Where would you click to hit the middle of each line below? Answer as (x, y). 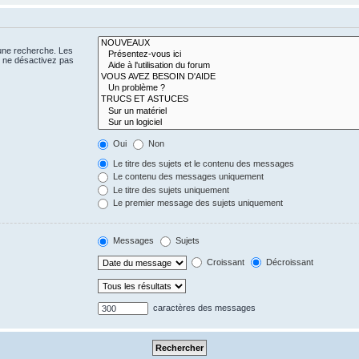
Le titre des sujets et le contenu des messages (203, 163)
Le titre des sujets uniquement (170, 190)
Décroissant (289, 262)
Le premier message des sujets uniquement (197, 203)
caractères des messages (204, 307)
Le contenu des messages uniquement (188, 177)
